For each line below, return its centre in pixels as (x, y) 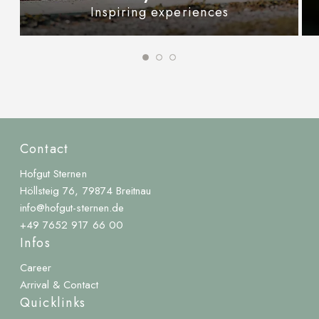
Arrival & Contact (59, 285)
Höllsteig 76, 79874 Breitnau (85, 191)
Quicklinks (53, 303)
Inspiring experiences (159, 12)
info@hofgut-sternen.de (72, 208)
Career (36, 268)
